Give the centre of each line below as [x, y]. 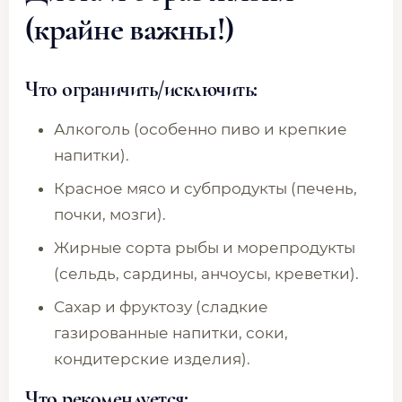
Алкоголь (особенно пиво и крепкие [201, 129]
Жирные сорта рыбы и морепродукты [205, 248]
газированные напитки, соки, [171, 333]
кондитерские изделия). [152, 359]
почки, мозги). [110, 214]
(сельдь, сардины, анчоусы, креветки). [206, 274]
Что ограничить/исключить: [141, 89]
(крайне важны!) [130, 29]
